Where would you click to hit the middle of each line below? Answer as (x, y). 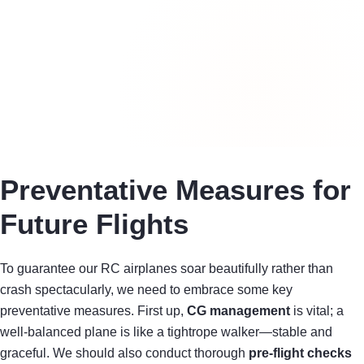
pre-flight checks (300, 353)
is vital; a (317, 310)
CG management (238, 310)
